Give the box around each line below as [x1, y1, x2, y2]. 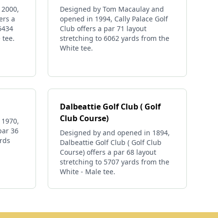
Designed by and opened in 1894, [60, 128, 170, 137]
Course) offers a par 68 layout [60, 147, 156, 157]
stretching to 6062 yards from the [60, 34, 169, 43]
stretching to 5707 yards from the [60, 157, 169, 166]
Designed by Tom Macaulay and [60, 4, 164, 14]
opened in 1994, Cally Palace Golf [60, 14, 168, 23]
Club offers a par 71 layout [60, 24, 146, 33]
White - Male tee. [60, 167, 115, 176]
